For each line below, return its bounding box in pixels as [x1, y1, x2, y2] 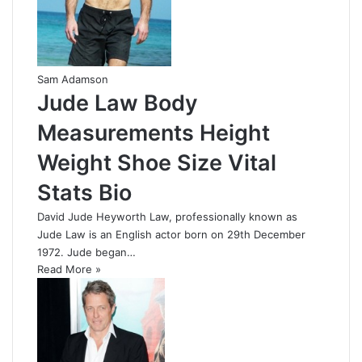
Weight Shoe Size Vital [37, 149, 276, 176]
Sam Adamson [37, 72, 108, 86]
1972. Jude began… [37, 245, 136, 259]
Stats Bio [37, 179, 132, 206]
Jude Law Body [37, 89, 198, 116]
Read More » [37, 262, 101, 276]
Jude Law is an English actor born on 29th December [37, 227, 305, 241]
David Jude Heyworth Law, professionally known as [37, 209, 297, 223]
